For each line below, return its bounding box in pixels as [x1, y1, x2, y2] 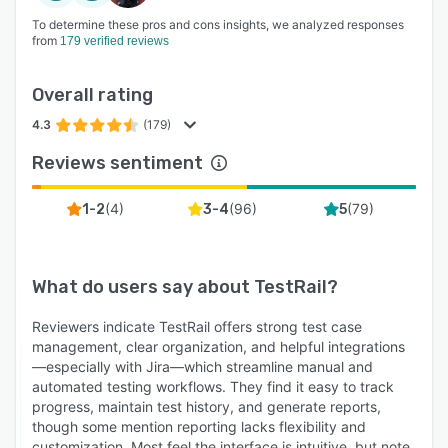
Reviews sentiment [32, 152, 203, 174]
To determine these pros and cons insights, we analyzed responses [32, 17, 404, 32]
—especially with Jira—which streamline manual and [32, 358, 373, 375]
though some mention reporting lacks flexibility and [32, 418, 366, 435]
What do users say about [32, 276, 254, 298]
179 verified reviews [60, 34, 169, 48]
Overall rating [32, 84, 153, 106]
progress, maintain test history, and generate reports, [32, 398, 381, 415]
